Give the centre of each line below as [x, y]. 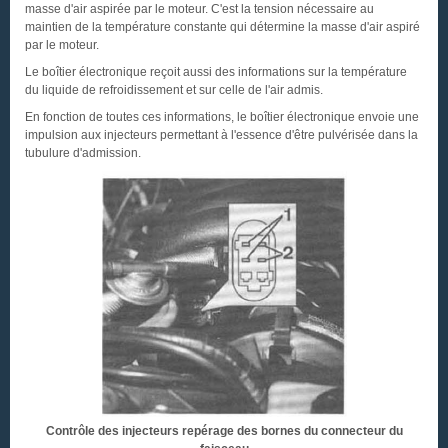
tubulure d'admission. [83, 153]
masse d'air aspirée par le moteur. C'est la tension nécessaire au [199, 9]
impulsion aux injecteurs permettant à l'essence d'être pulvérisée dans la [221, 135]
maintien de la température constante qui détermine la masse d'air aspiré [222, 27]
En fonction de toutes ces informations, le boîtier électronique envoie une [222, 117]
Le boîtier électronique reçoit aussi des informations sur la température [216, 72]
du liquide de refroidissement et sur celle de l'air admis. [174, 90]
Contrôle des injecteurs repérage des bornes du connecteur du [224, 431]
